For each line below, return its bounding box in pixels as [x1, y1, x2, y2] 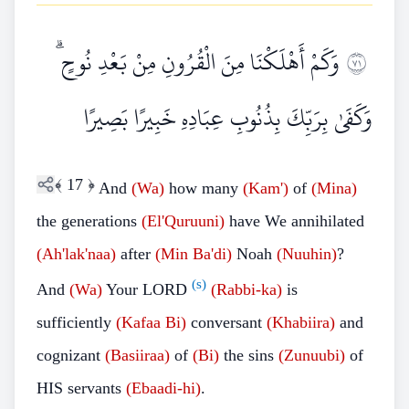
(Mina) [311, 179, 357, 197]
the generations [37, 212, 142, 230]
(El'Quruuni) [142, 212, 225, 230]
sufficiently [37, 313, 116, 331]
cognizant [37, 346, 105, 364]
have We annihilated [225, 212, 364, 230]
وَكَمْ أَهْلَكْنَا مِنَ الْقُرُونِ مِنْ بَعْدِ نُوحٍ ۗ [56, 39, 340, 85]
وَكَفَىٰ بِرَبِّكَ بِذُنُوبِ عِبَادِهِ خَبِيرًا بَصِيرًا [84, 95, 372, 141]
